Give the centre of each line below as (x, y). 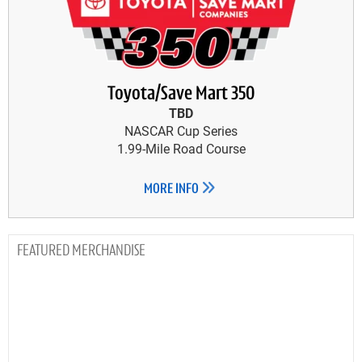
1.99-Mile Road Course (181, 148)
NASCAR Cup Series (181, 130)
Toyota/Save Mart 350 (181, 94)
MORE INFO (173, 189)
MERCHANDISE (109, 251)
